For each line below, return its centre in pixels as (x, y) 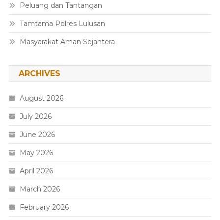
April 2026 (36, 171)
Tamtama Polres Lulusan (62, 24)
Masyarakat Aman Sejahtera (67, 42)
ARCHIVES (39, 73)
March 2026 (40, 189)
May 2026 (36, 153)
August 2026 (41, 98)
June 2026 (37, 135)
